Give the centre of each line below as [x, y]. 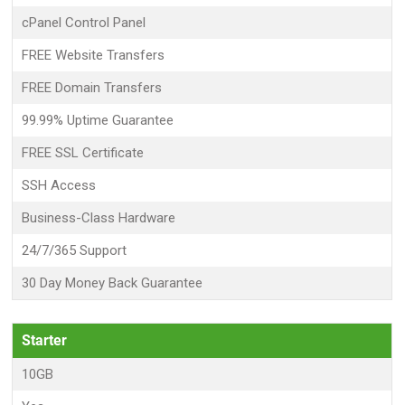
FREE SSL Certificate [83, 153]
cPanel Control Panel [84, 23]
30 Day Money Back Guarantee [113, 283]
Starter [45, 340]
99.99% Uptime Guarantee [98, 120]
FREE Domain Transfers [92, 88]
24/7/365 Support [75, 250]
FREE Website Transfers [94, 55]
